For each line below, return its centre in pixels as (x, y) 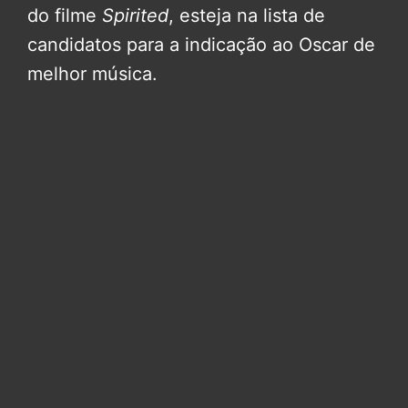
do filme (65, 15)
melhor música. (92, 73)
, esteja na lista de (247, 15)
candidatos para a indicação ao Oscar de (201, 44)
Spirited (135, 15)
